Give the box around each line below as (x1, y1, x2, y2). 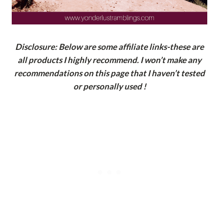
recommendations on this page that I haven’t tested (14, 68, 205, 79)
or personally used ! (73, 81, 146, 92)
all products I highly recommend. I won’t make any (18, 55, 201, 66)
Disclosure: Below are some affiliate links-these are (15, 42, 204, 52)
